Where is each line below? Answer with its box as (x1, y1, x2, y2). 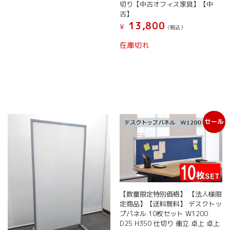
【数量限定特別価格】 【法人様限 (119, 189, 222, 199)
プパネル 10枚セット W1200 (119, 209, 208, 219)
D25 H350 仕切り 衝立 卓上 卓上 (119, 219, 220, 228)
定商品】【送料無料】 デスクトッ (119, 199, 222, 209)
